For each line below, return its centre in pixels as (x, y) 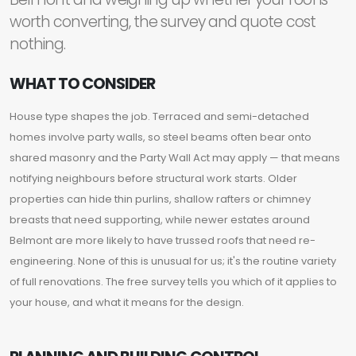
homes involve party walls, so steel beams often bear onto (161, 137)
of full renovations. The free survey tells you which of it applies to (173, 282)
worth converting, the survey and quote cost (163, 22)
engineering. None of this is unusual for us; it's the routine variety (173, 261)
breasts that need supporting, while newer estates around (160, 220)
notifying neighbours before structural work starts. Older (153, 179)
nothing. (38, 44)
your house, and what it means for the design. (127, 303)
